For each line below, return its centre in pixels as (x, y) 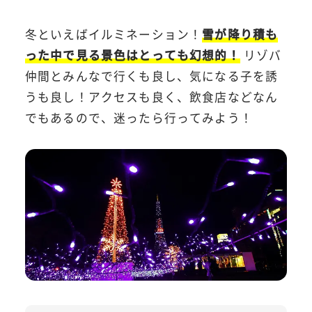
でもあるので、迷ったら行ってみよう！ (139, 118)
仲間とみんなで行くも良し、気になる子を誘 (151, 76)
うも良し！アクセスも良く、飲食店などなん (151, 97)
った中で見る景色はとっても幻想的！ (132, 55)
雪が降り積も (240, 34)
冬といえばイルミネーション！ (114, 34)
